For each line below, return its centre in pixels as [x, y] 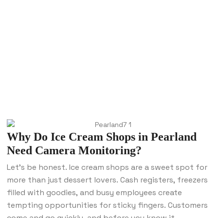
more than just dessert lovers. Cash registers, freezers [107, 180]
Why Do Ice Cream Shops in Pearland [102, 136]
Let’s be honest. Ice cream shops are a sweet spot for [107, 167]
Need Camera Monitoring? [74, 150]
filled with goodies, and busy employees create [94, 192]
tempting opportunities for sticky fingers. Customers [107, 205]
